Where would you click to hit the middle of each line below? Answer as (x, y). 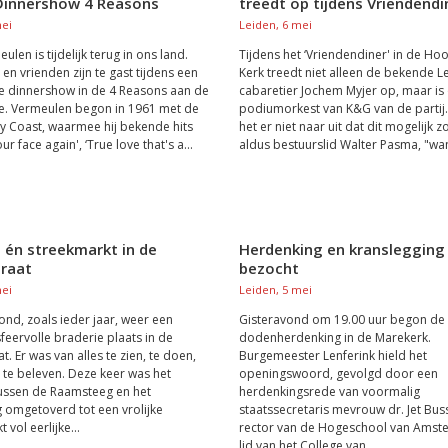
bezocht (268, 268)
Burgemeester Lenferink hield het (332, 355)
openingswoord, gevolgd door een (338, 373)
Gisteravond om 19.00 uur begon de (341, 319)
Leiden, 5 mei (275, 289)
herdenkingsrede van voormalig (329, 391)
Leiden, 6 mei (275, 24)
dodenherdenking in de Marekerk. (334, 337)
